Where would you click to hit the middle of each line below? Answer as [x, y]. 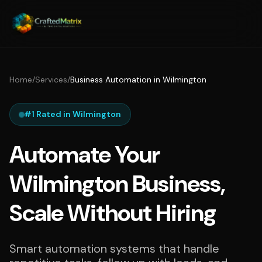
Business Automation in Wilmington [138, 80]
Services [51, 80]
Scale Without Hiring [113, 213]
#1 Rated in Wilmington [73, 114]
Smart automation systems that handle [114, 249]
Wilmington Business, [117, 184]
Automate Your [85, 154]
